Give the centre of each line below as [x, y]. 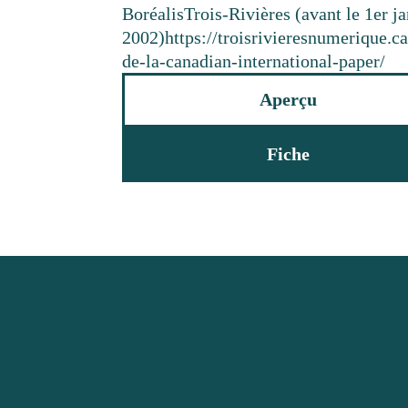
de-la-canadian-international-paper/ [254, 61]
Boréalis [153, 14]
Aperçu [288, 100]
